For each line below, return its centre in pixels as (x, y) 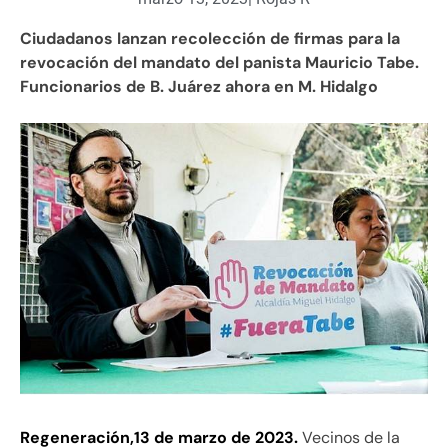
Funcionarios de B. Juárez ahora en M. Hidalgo (199, 86)
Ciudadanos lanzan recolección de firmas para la (210, 38)
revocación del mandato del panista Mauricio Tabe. (219, 62)
